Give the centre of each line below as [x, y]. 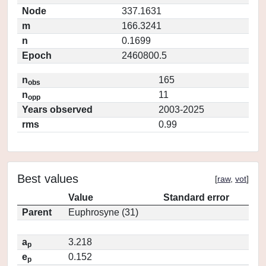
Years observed [57, 110]
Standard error [196, 197]
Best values [48, 179]
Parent [37, 212]
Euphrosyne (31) [103, 212]
